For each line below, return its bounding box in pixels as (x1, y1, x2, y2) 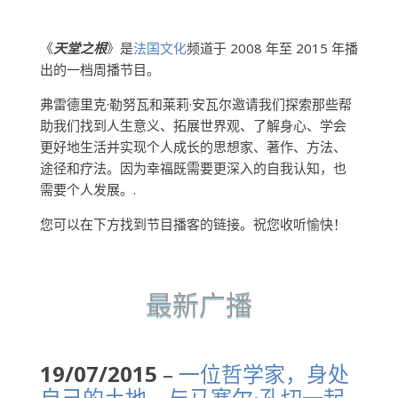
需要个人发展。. (39, 180, 136, 198)
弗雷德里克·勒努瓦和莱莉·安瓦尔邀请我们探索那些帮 (39, 95, 352, 113)
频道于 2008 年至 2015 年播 (186, 39, 358, 57)
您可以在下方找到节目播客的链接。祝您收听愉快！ (39, 215, 346, 233)
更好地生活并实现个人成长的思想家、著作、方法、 (39, 138, 346, 155)
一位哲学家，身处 (178, 359, 349, 388)
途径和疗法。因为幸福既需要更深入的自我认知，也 (39, 159, 346, 177)
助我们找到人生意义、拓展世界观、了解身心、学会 (39, 116, 346, 134)
